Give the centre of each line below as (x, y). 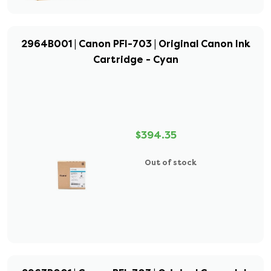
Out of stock (171, 162)
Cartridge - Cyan (135, 60)
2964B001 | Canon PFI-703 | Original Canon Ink (135, 44)
